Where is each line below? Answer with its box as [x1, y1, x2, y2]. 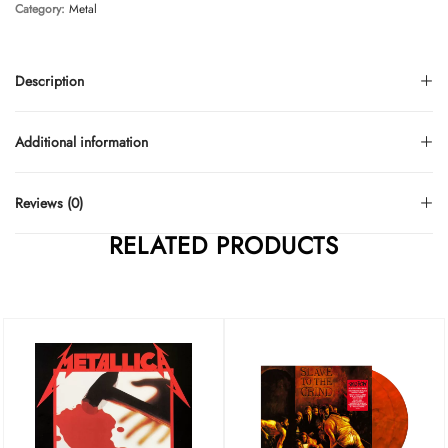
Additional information [15, 131, 148, 152]
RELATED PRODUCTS [109, 227, 339, 263]
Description [15, 70, 84, 91]
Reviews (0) [15, 192, 83, 213]
